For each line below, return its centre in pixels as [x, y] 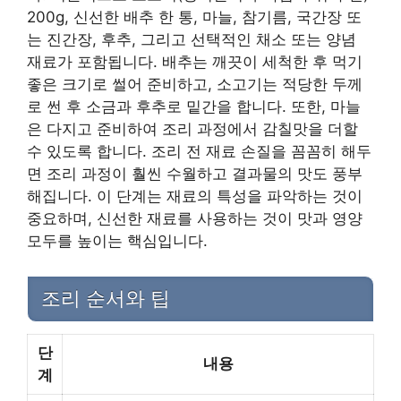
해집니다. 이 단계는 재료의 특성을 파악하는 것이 [195, 196]
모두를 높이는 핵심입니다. [117, 241]
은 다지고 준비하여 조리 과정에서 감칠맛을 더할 [192, 129]
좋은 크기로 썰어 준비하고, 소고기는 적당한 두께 [195, 85]
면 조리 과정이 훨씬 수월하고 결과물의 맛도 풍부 [195, 174]
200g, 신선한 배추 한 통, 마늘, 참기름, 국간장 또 [194, 17]
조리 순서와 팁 [106, 298]
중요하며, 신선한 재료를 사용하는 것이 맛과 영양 [195, 219]
